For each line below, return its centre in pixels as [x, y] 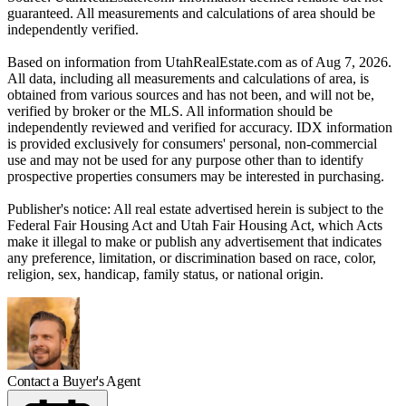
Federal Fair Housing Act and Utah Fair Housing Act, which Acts [195, 226]
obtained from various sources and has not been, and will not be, [191, 95]
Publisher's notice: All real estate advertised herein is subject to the [195, 209]
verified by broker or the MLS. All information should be [170, 111]
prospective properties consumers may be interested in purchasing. [196, 177]
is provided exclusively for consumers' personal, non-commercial [192, 144]
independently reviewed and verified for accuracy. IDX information [200, 128]
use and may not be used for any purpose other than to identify [185, 160]
